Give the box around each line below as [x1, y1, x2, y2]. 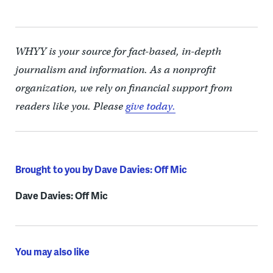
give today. [125, 100, 175, 113]
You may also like [15, 244, 90, 259]
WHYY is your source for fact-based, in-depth [15, 45, 221, 58]
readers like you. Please [15, 100, 126, 113]
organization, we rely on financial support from [15, 82, 232, 95]
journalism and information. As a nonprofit [15, 63, 216, 77]
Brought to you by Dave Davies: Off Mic [15, 162, 187, 177]
